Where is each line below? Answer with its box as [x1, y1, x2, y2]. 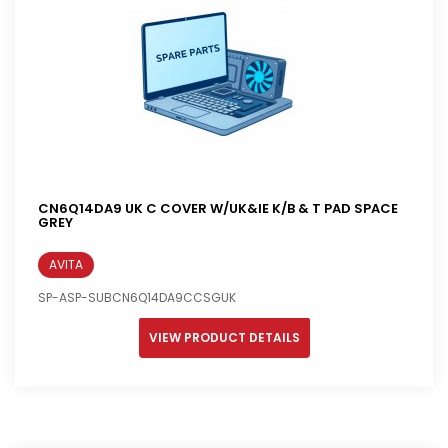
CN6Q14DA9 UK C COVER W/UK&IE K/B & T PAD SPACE [38, 199, 398, 219]
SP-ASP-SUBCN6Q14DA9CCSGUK [38, 289, 236, 307]
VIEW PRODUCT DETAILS [148, 329, 300, 347]
